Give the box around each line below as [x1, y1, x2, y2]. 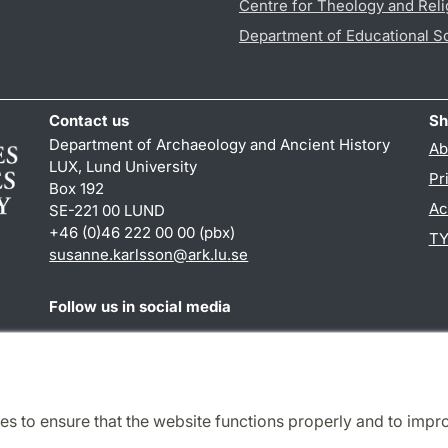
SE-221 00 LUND [49, 200, 166, 220]
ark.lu [188, 244, 228, 264]
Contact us [49, 110, 130, 130]
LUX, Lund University [49, 156, 198, 176]
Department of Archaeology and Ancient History [49, 134, 391, 154]
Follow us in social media [49, 296, 232, 316]
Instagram [90, 331, 161, 351]
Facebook [48, 331, 119, 351]
